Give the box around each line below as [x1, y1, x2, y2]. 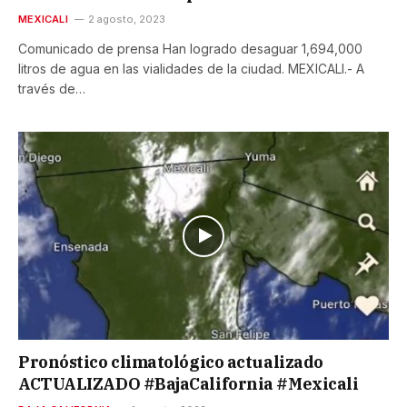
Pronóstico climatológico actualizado [18, 352, 323, 373]
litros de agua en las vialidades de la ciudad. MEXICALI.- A [18, 61, 364, 77]
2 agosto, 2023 [87, 13, 165, 26]
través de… [18, 81, 85, 97]
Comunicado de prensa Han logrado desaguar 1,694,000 [18, 41, 362, 57]
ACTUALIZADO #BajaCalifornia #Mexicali [18, 373, 359, 395]
